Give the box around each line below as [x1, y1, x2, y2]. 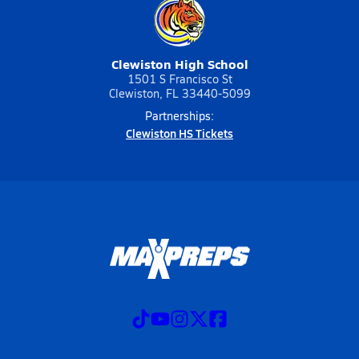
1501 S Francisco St [127, 71, 232, 87]
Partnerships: [145, 108, 214, 123]
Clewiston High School [111, 54, 248, 73]
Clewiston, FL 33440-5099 [108, 86, 251, 101]
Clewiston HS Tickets [126, 125, 233, 141]
